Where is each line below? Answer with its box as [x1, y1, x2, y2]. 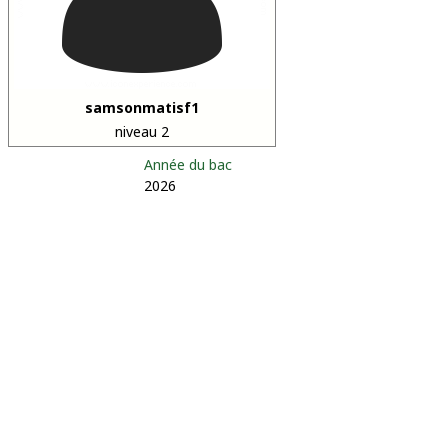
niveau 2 [115, 122, 169, 141]
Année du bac [144, 155, 232, 174]
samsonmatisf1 [85, 98, 199, 117]
